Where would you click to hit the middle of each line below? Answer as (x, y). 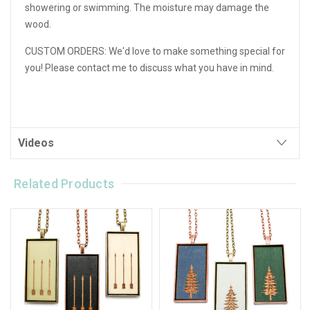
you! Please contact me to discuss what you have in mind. (149, 67)
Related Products (64, 183)
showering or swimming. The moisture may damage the (147, 7)
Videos (36, 143)
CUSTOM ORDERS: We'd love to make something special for (155, 51)
